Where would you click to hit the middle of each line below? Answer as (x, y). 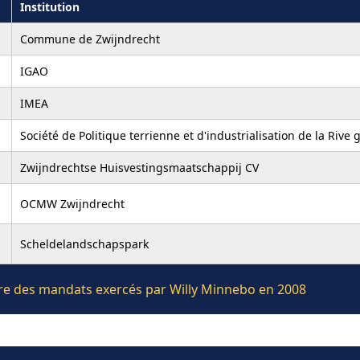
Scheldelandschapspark (84, 243)
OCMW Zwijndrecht (72, 203)
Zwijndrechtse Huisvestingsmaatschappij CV (139, 167)
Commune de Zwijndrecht (90, 39)
